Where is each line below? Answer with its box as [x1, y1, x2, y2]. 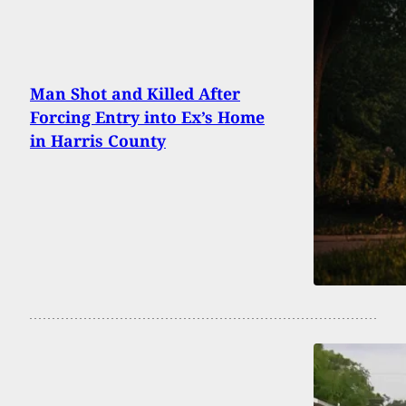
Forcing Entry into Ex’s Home [30, 105, 265, 128]
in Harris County [30, 129, 166, 151]
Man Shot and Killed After [30, 82, 240, 104]
